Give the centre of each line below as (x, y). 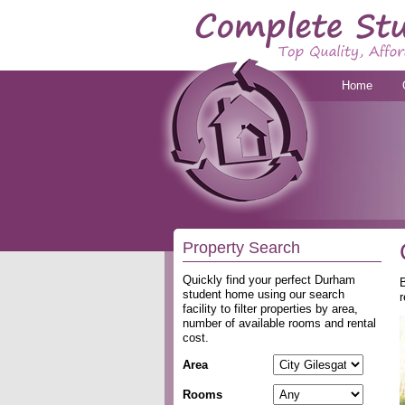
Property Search (241, 248)
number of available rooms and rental (279, 323)
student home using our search (264, 294)
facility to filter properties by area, (270, 309)
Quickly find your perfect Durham (269, 280)
